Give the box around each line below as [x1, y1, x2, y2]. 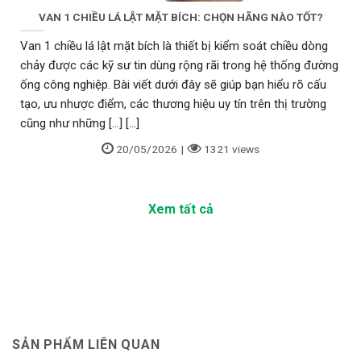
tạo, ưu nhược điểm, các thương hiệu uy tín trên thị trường [20, 97, 326, 112]
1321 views [204, 143, 259, 156]
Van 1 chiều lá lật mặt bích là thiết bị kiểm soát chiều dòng [20, 39, 328, 54]
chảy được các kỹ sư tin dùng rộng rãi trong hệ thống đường [20, 58, 338, 73]
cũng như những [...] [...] [20, 116, 139, 131]
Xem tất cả [147, 201, 214, 217]
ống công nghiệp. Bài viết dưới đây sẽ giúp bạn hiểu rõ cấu [20, 77, 326, 93]
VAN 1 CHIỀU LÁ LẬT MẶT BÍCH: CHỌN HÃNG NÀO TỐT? [38, 10, 323, 23]
